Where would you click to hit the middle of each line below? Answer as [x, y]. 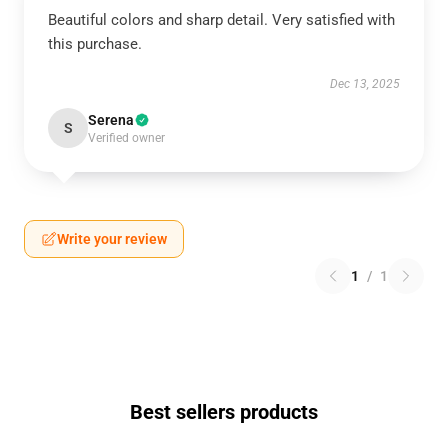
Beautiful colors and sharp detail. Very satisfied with [221, 20]
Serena [111, 120]
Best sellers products [224, 412]
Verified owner [126, 138]
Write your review [112, 239]
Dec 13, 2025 [365, 84]
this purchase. [95, 44]
